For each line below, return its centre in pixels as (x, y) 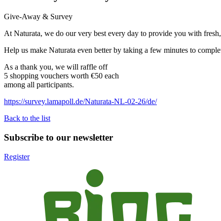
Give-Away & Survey (38, 17)
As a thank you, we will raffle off (56, 67)
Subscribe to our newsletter (58, 137)
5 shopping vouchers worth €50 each (61, 76)
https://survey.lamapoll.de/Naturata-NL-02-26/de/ (80, 102)
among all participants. (39, 85)
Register (17, 156)
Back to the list (27, 118)
